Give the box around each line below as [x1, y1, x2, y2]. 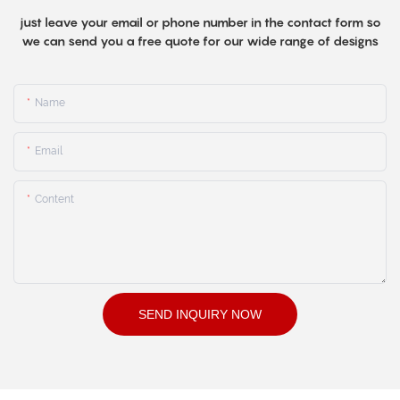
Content [35, 192, 74, 205]
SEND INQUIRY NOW [138, 306, 262, 321]
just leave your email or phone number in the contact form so [19, 14, 381, 30]
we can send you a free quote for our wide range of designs [21, 33, 379, 49]
